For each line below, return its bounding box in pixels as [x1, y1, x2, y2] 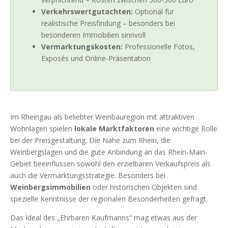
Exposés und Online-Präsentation [41, 53, 151, 63]
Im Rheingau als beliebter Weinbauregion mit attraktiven [10, 111, 194, 122]
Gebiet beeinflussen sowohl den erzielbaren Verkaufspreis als [10, 158, 211, 168]
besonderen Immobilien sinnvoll [41, 30, 146, 40]
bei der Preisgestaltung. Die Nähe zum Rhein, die [10, 135, 170, 145]
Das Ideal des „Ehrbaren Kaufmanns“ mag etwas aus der [10, 212, 197, 222]
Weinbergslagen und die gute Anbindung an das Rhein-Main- [10, 147, 208, 157]
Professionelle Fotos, [123, 41, 195, 51]
